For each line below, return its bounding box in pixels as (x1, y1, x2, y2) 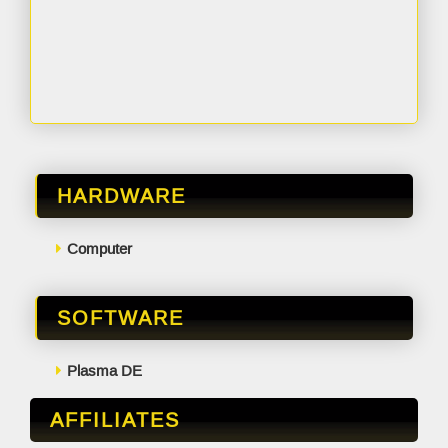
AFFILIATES (50, 407, 180, 433)
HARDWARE (57, 183, 186, 209)
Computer (66, 239, 132, 259)
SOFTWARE (57, 305, 184, 331)
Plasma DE (66, 361, 142, 381)
